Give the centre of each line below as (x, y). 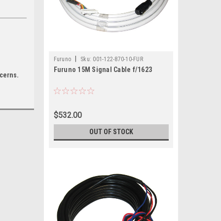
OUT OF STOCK (111, 132)
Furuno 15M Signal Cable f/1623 (103, 70)
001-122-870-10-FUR (118, 59)
